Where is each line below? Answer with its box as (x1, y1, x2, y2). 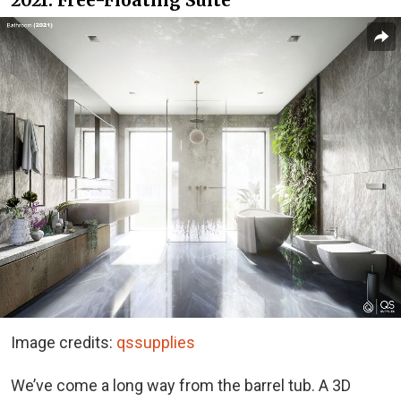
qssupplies (116, 332, 195, 352)
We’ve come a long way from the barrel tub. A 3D (11, 375, 351, 395)
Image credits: (11, 332, 116, 352)
